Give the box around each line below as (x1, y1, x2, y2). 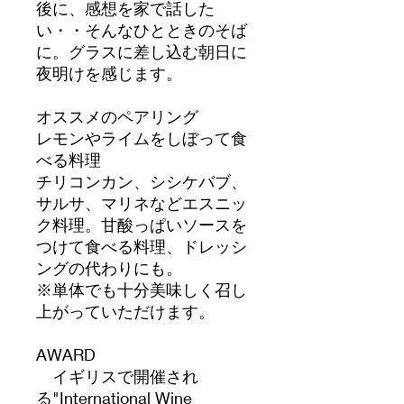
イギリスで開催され (36, 365, 198, 386)
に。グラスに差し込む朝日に (36, 41, 247, 61)
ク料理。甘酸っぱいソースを (36, 214, 247, 234)
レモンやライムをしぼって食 (36, 127, 247, 148)
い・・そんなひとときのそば (36, 19, 247, 40)
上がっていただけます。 (36, 300, 215, 321)
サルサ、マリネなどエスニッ (36, 192, 247, 213)
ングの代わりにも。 (36, 257, 182, 278)
